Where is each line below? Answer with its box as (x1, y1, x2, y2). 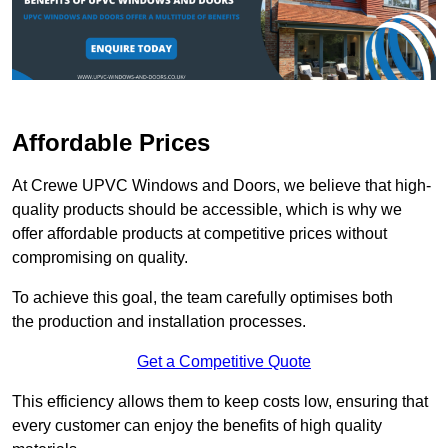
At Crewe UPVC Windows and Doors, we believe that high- (12, 177, 431, 195)
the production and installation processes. (12, 313, 306, 331)
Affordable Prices (12, 129, 210, 157)
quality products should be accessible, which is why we (12, 201, 402, 219)
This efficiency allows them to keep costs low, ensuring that (12, 393, 428, 411)
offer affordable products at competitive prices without (12, 225, 387, 243)
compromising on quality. (12, 249, 188, 267)
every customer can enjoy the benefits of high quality (12, 417, 382, 435)
